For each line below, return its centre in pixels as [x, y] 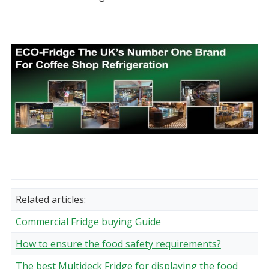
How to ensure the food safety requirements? [118, 244]
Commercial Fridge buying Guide [88, 222]
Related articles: [50, 200]
